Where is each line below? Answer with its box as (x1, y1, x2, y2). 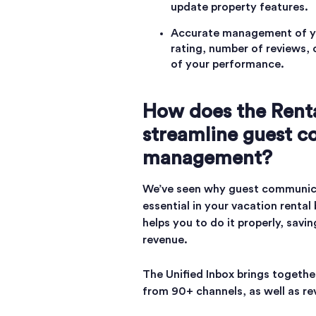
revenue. (142, 234, 188, 245)
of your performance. (171, 59, 284, 70)
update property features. (171, 1, 308, 13)
